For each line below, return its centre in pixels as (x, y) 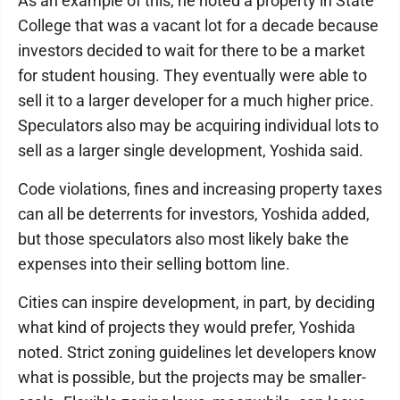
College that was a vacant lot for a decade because (198, 25)
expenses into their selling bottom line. (154, 264)
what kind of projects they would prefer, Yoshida (187, 327)
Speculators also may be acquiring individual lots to (198, 125)
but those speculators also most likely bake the (183, 239)
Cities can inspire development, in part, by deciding (196, 302)
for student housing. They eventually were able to (192, 75)
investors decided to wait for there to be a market (192, 50)
